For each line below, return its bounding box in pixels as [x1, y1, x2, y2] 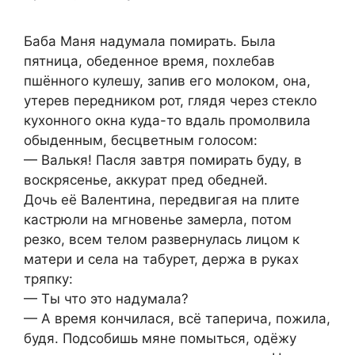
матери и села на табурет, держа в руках [24, 250, 299, 267]
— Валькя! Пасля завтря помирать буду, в [24, 151, 302, 168]
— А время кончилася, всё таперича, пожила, [24, 310, 330, 326]
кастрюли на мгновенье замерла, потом [24, 211, 292, 227]
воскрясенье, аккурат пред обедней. [24, 171, 268, 188]
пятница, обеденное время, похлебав [24, 52, 275, 69]
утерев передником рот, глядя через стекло [24, 92, 317, 109]
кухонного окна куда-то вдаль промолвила [24, 112, 311, 128]
